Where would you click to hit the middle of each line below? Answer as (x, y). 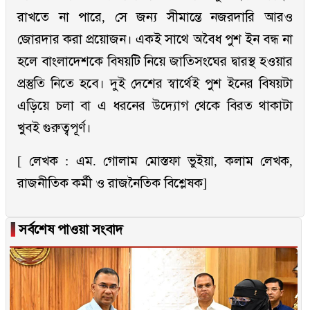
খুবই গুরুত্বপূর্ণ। (54, 128)
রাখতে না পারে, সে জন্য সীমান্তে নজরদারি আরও (155, 17)
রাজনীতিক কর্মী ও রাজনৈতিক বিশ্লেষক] (112, 183)
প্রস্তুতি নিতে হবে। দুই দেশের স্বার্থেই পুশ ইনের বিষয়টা (155, 84)
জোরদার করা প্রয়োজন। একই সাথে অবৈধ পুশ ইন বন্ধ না (155, 39)
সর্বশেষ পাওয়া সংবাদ (69, 230)
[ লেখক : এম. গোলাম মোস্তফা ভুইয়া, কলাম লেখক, (155, 161)
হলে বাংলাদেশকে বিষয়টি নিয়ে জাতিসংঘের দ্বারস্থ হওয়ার (155, 62)
